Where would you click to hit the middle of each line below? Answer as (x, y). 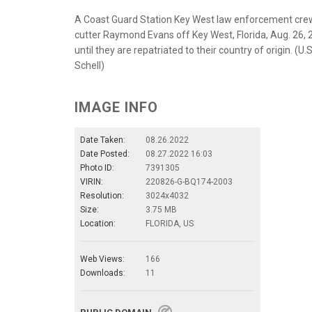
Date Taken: (103, 140)
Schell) (89, 65)
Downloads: (103, 273)
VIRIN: (92, 181)
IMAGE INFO (116, 107)
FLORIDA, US (170, 223)
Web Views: (102, 259)
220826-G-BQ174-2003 (189, 181)
